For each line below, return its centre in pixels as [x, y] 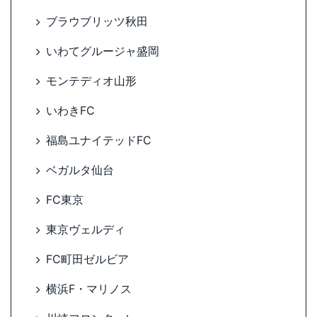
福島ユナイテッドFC [99, 140]
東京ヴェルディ [86, 230]
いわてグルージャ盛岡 [103, 51]
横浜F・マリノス [89, 289]
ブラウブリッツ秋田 [97, 22]
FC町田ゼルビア [87, 259]
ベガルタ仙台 [80, 170]
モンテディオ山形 [91, 81]
